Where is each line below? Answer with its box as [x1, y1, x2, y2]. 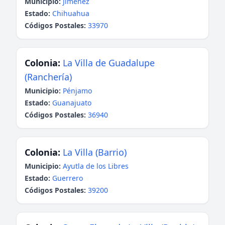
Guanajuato [52, 98, 91, 107]
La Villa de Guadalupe [63, 57, 155, 69]
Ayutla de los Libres [63, 161, 129, 171]
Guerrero [52, 173, 83, 183]
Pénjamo [63, 86, 92, 95]
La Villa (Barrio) [63, 146, 127, 158]
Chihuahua [52, 9, 89, 18]
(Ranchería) [25, 71, 72, 83]
